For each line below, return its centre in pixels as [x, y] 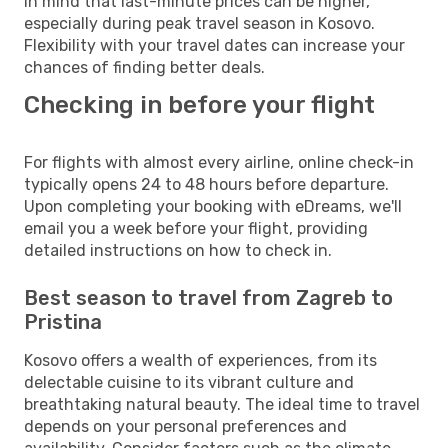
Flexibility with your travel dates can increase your [214, 45]
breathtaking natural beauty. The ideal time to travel [222, 404]
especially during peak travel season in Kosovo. [199, 23]
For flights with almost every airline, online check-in [219, 162]
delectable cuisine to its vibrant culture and [189, 382]
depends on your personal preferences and [185, 426]
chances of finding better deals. [144, 67]
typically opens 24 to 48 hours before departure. [206, 184]
